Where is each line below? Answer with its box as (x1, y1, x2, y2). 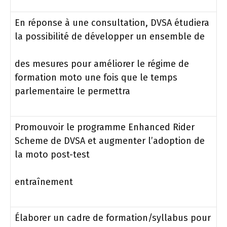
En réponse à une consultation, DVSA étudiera (15, 17, 209, 28)
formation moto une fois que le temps (15, 71, 177, 83)
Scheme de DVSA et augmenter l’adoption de (15, 135, 205, 146)
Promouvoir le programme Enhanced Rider (15, 121, 195, 133)
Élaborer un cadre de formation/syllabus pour (15, 212, 211, 223)
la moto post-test (15, 148, 90, 160)
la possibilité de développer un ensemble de (15, 30, 205, 42)
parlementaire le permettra (15, 85, 130, 97)
